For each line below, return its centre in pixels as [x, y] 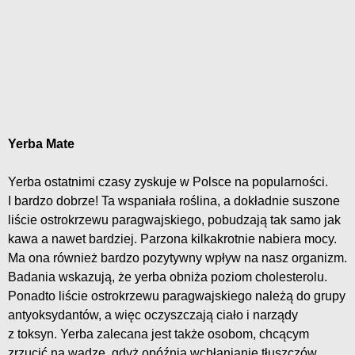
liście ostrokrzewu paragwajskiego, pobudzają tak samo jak [174, 219]
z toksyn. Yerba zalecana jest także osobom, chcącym [158, 334]
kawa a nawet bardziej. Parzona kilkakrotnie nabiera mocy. [172, 239]
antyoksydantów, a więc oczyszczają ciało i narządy [153, 315]
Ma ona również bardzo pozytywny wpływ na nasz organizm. [177, 258]
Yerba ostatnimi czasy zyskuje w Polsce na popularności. [168, 181]
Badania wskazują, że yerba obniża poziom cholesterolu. [168, 277]
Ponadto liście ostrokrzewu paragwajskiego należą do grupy [177, 296]
